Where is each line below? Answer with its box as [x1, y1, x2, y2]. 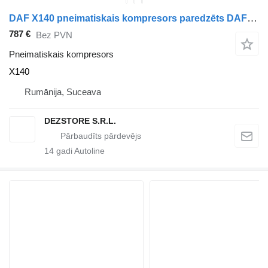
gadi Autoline [54, 146, 105, 156]
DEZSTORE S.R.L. [44, 116, 116, 126]
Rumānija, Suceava [25, 87, 101, 98]
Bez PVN [36, 29, 72, 40]
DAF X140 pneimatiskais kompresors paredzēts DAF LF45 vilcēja [247, 13, 257, 25]
